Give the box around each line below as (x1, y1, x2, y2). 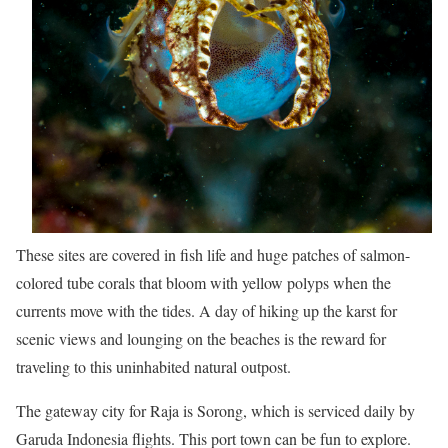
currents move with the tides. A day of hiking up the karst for (16, 299, 397, 321)
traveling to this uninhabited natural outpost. (16, 355, 291, 377)
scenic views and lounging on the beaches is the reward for (16, 327, 386, 349)
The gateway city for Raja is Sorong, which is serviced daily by (16, 399, 415, 421)
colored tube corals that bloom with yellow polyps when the (16, 271, 391, 293)
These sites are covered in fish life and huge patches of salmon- (16, 243, 410, 265)
